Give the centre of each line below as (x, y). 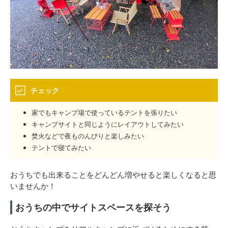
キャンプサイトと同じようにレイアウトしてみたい (108, 124)
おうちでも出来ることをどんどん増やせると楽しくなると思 (113, 174)
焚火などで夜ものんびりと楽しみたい (88, 136)
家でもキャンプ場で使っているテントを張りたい (104, 112)
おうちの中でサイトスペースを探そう (93, 207)
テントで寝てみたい (61, 147)
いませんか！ (33, 186)
